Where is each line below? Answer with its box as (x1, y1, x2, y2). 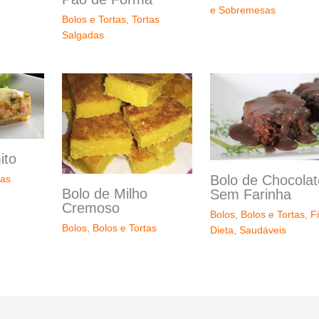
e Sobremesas (210, 4, 276, 16)
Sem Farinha (210, 187, 292, 203)
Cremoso (61, 199, 120, 216)
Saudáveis (239, 224, 287, 236)
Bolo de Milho (61, 185, 147, 202)
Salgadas (61, 28, 104, 41)
